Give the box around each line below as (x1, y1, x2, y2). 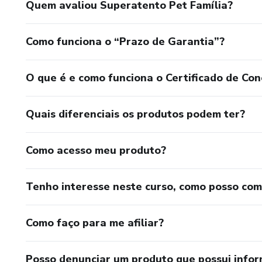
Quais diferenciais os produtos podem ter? (26, 106, 245, 121)
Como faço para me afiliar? (26, 215, 164, 230)
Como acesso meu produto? (26, 143, 166, 157)
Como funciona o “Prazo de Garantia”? (26, 34, 225, 49)
